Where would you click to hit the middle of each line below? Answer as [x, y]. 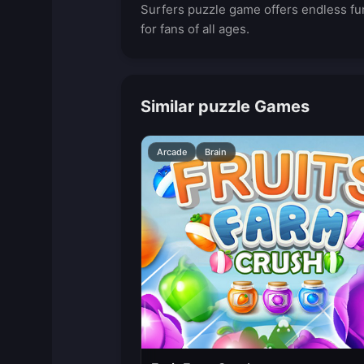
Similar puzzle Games [225, 106]
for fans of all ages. [195, 29]
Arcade [171, 152]
